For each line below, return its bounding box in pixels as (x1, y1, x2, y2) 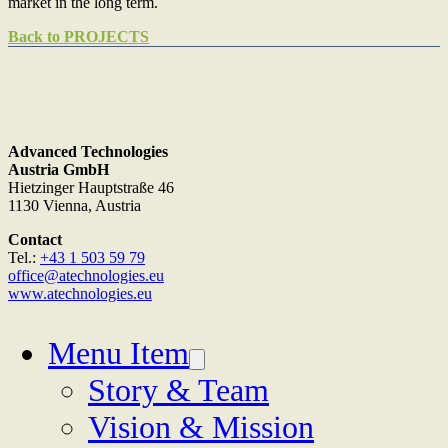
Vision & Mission (88, 408, 314, 445)
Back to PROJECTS (8, 27, 149, 45)
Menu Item (48, 334, 189, 371)
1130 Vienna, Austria (8, 196, 141, 214)
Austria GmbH (8, 160, 109, 178)
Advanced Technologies (8, 142, 168, 160)
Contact (8, 230, 62, 248)
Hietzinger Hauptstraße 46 (8, 178, 174, 196)
